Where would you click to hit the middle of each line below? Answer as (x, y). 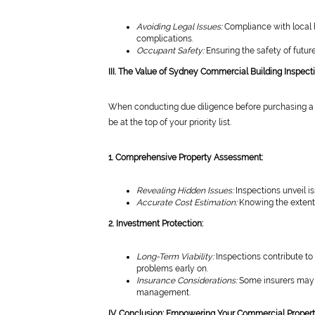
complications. (165, 39)
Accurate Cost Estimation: (187, 202)
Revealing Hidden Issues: (185, 191)
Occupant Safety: (170, 51)
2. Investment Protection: (156, 224)
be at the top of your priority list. (170, 122)
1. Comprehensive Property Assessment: (186, 157)
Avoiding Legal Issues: (179, 27)
